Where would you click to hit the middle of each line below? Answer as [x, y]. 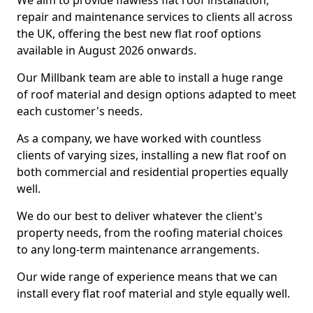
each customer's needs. [80, 111]
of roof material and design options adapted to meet [156, 94]
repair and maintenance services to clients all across [155, 17]
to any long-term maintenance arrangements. [138, 249]
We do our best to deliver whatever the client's [140, 216]
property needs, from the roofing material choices [150, 233]
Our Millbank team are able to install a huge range [150, 78]
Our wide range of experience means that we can [147, 277]
